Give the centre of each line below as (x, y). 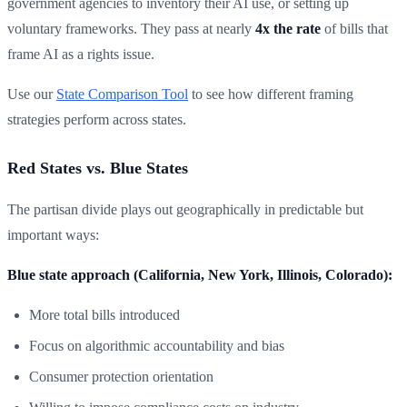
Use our (32, 94)
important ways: (53, 234)
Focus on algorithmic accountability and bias (157, 345)
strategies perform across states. (97, 119)
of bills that (354, 28)
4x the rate (288, 28)
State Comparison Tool (122, 94)
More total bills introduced (104, 314)
